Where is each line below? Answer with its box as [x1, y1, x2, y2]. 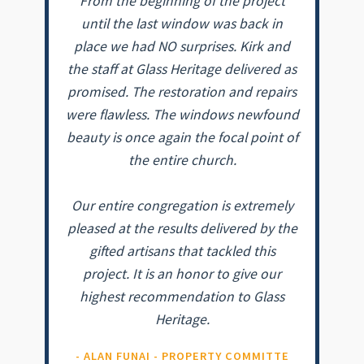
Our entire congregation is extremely [71, 197, 293, 215]
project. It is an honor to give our [83, 265, 281, 284]
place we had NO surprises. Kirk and [74, 37, 290, 56]
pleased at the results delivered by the [67, 219, 297, 238]
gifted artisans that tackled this [89, 242, 275, 261]
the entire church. [128, 151, 236, 170]
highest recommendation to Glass [80, 288, 284, 306]
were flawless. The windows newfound [65, 106, 299, 124]
